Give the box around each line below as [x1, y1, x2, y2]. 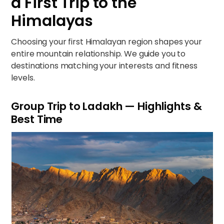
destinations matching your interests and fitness [11, 60, 197, 71]
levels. [11, 72, 35, 83]
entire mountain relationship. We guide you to [11, 48, 186, 59]
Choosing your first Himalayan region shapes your [11, 36, 202, 47]
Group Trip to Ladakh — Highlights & [11, 98, 202, 114]
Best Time [11, 111, 63, 127]
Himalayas [11, 10, 93, 31]
